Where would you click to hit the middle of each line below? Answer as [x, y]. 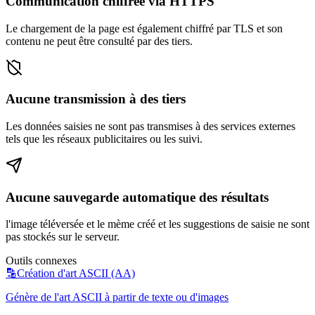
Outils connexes [41, 261]
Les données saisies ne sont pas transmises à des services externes [150, 127]
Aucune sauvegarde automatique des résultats [137, 197]
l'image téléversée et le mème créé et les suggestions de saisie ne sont [157, 224]
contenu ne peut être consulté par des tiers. [99, 41]
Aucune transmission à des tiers [96, 99]
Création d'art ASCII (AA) [76, 274]
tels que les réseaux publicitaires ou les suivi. [104, 139]
